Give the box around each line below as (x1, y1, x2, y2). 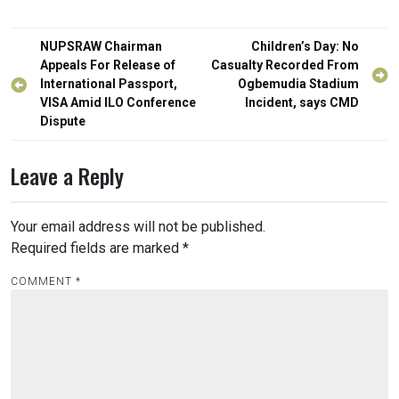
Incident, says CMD (245, 95, 359, 110)
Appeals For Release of (40, 58, 175, 73)
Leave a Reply (11, 159, 124, 192)
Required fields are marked (11, 240, 183, 257)
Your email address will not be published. (11, 218, 265, 236)
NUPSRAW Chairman (40, 39, 162, 54)
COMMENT (11, 275, 76, 289)
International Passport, (40, 77, 177, 92)
